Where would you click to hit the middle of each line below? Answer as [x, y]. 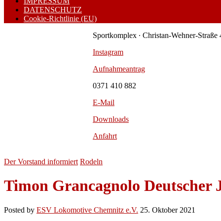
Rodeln [91, 162]
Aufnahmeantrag [119, 69]
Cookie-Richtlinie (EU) [60, 18]
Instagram [108, 52]
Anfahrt [105, 136]
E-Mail [104, 102]
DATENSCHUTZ [53, 10]
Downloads [111, 119]
